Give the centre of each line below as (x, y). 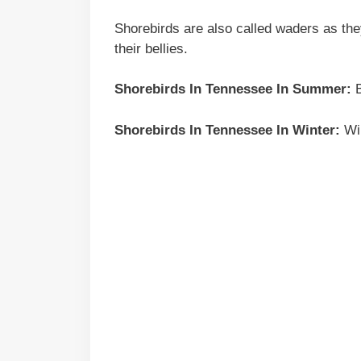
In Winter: (306, 130)
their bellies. (151, 48)
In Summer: (312, 89)
